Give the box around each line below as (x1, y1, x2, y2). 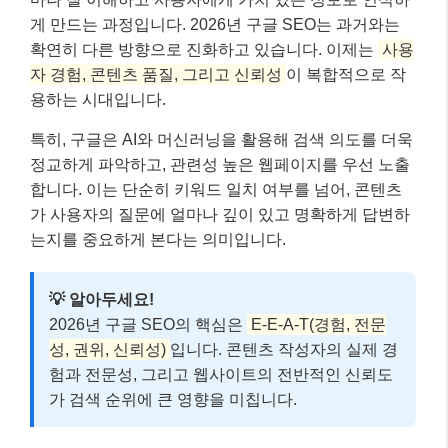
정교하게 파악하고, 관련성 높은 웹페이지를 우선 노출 (30, 156, 410, 174)
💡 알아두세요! (49, 291, 154, 309)
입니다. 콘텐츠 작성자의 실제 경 (170, 341, 398, 359)
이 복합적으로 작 (286, 66, 406, 84)
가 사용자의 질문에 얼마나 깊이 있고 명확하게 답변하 (30, 206, 410, 224)
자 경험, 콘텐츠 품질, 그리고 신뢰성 (30, 66, 282, 84)
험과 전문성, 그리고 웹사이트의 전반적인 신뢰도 (49, 366, 393, 384)
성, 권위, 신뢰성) (49, 341, 166, 359)
